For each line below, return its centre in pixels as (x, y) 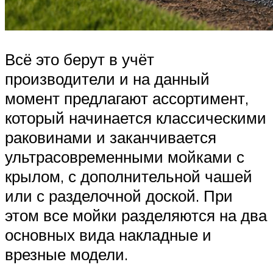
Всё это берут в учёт (80, 59)
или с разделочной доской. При (119, 196)
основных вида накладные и (108, 235)
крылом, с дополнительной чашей (129, 176)
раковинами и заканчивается (111, 137)
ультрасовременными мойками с (125, 157)
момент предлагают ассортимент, (127, 98)
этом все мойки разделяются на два (136, 215)
